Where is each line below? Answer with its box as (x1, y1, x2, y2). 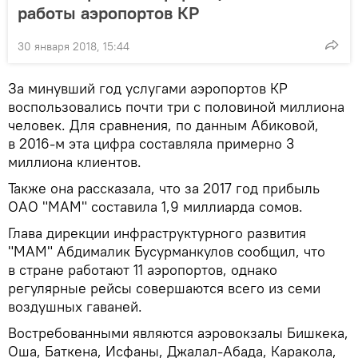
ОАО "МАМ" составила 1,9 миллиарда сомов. (8, 197, 303, 216)
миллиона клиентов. (8, 153, 141, 171)
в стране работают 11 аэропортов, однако (8, 261, 277, 279)
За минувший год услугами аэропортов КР (8, 79, 288, 97)
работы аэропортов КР (18, 2, 199, 24)
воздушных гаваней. (8, 297, 142, 316)
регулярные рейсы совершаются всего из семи (8, 279, 320, 297)
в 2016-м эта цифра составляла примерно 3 (8, 134, 294, 153)
